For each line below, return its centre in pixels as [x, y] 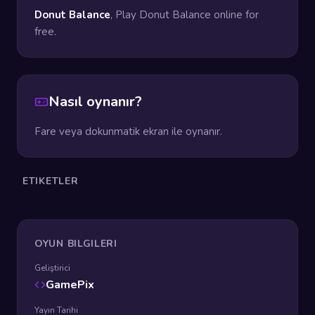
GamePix [70, 285]
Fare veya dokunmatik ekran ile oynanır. [128, 131]
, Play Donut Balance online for [185, 15]
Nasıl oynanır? [95, 102]
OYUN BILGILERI [76, 244]
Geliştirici [52, 268]
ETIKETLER [51, 181]
